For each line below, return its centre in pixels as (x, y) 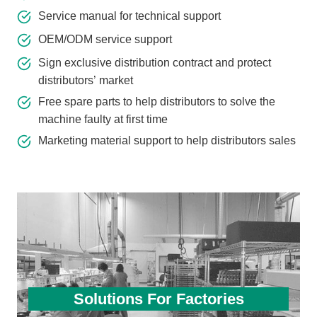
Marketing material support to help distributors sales (167, 141)
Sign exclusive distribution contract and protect (155, 63)
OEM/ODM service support (105, 40)
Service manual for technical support (129, 16)
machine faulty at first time (103, 120)
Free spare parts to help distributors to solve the (157, 102)
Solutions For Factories (158, 299)
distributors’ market (86, 81)
